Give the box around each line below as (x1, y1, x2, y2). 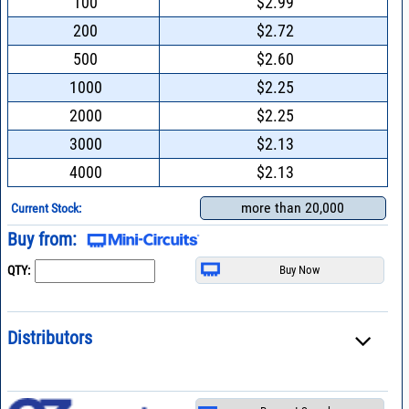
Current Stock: (11, 200, 82, 215)
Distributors (7, 327, 92, 350)
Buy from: (7, 227, 77, 250)
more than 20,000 (241, 198, 345, 216)
